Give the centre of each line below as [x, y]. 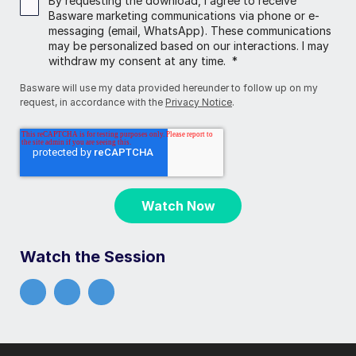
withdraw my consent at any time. [140, 61]
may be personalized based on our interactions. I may [189, 46]
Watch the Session [93, 256]
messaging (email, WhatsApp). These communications [190, 31]
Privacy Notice [199, 103]
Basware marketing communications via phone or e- [184, 16]
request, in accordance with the [93, 103]
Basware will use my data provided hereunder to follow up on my [169, 88]
